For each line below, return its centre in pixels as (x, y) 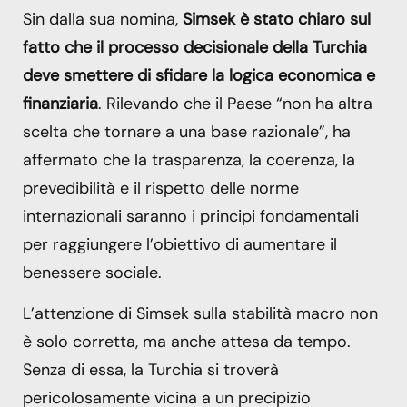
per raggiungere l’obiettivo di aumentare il (180, 244)
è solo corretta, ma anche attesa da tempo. (187, 342)
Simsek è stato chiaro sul (277, 19)
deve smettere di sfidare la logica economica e (199, 75)
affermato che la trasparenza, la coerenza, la (189, 159)
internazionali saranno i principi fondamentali (191, 216)
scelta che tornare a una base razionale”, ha (187, 131)
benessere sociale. (92, 272)
